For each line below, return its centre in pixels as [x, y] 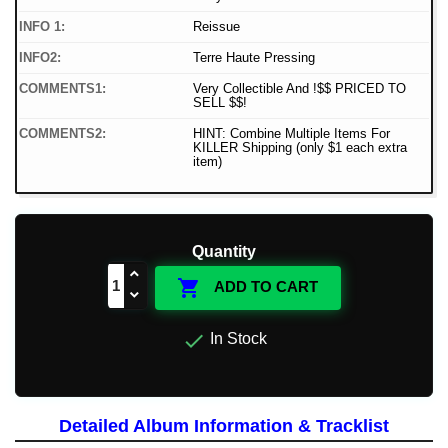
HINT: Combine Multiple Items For [291, 134]
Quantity [224, 252]
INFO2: [40, 58]
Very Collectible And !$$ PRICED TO [299, 89]
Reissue [216, 27]
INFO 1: [42, 27]
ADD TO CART [265, 287]
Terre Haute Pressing [254, 58]
